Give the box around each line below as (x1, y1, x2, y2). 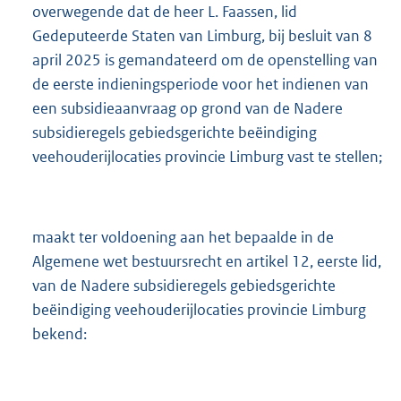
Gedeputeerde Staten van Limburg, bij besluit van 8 (32, 25, 372, 46)
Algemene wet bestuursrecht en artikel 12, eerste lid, (32, 251, 381, 271)
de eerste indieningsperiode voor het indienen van (32, 73, 369, 94)
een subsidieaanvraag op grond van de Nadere (32, 98, 343, 118)
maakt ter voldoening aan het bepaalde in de (32, 226, 334, 247)
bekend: (32, 323, 87, 344)
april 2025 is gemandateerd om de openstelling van (32, 49, 378, 70)
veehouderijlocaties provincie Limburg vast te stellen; (32, 146, 382, 166)
